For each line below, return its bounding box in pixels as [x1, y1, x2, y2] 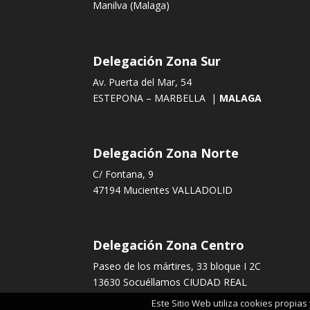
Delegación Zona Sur [93, 52, 221, 69]
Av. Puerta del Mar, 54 [93, 75, 192, 89]
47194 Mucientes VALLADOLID [93, 183, 233, 197]
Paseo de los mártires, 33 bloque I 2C [93, 259, 262, 273]
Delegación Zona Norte [93, 144, 239, 161]
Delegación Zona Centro [93, 236, 245, 253]
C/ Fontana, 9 [93, 167, 154, 181]
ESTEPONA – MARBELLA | [93, 91, 220, 104]
